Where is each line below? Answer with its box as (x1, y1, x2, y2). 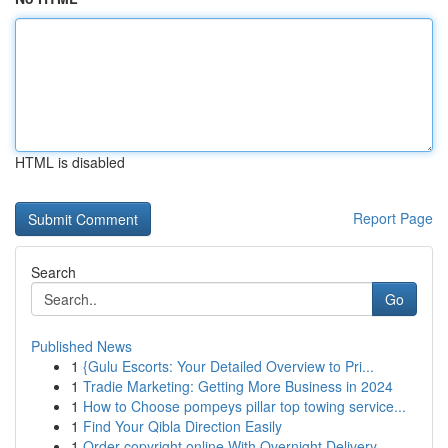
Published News (31, 336, 132, 356)
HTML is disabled (15, 152, 125, 172)
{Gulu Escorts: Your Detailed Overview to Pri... (83, 356, 374, 376)
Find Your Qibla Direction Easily (83, 416, 282, 436)
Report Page (353, 208, 433, 228)
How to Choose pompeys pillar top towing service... (83, 396, 406, 416)
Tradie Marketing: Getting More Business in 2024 (83, 376, 393, 396)
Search (31, 262, 76, 282)
